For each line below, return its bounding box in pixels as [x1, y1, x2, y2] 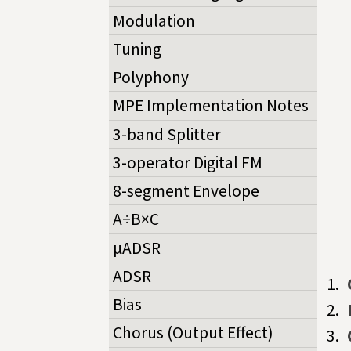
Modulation [113, 9, 195, 31]
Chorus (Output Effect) [113, 322, 273, 344]
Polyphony [113, 67, 189, 89]
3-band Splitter [113, 123, 221, 145]
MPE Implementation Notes [113, 95, 309, 117]
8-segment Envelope [113, 180, 259, 202]
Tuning [113, 38, 161, 60]
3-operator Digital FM [113, 151, 262, 173]
